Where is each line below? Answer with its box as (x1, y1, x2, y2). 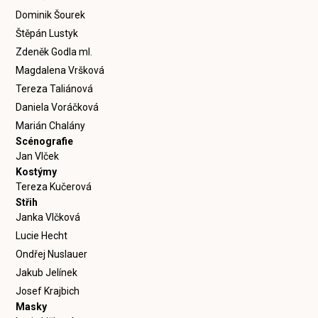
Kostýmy (16, 166, 57, 177)
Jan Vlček (16, 150, 60, 162)
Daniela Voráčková (16, 102, 99, 113)
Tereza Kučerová (16, 181, 92, 192)
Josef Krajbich (16, 285, 80, 297)
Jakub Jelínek (16, 267, 78, 278)
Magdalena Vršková (16, 65, 105, 76)
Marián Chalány (16, 120, 86, 131)
